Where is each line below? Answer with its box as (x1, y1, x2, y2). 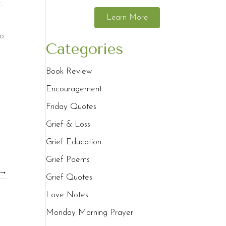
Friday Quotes (46, 102, 97, 111)
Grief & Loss (46, 120, 91, 129)
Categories (46, 40, 124, 59)
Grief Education (46, 138, 102, 147)
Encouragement (46, 85, 102, 94)
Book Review (46, 67, 92, 76)
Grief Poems (46, 155, 90, 164)
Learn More (106, 14, 148, 22)
